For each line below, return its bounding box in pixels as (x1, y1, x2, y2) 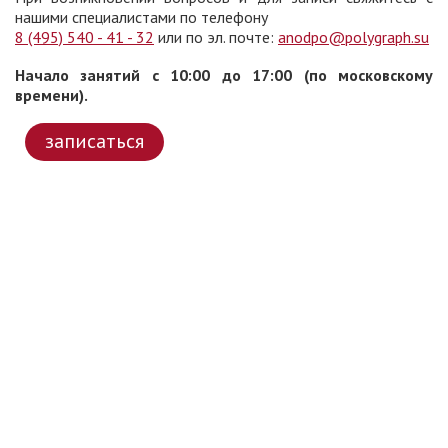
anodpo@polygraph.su (278, 27, 429, 48)
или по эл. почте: (154, 27, 278, 48)
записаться (45, 128, 144, 155)
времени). (15, 85, 88, 106)
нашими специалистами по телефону (15, 7, 268, 28)
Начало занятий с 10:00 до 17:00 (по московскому (15, 65, 433, 86)
